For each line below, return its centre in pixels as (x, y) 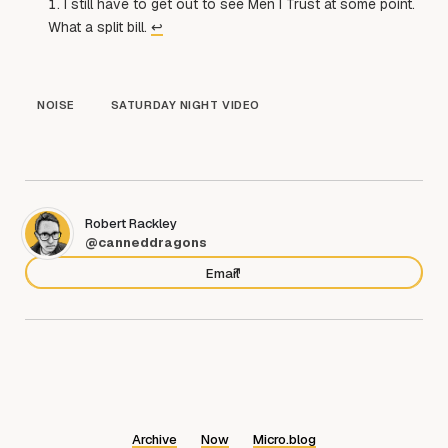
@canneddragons (146, 243)
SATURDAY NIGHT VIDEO (185, 104)
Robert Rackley (131, 224)
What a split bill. (100, 26)
